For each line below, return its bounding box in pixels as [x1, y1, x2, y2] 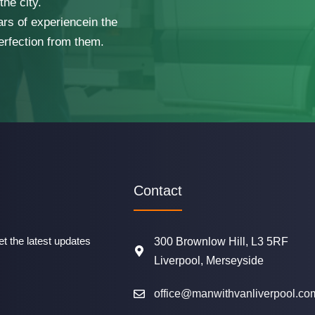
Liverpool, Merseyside [153, 255, 264, 266]
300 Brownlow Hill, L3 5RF [153, 236, 288, 247]
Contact [134, 183, 182, 198]
